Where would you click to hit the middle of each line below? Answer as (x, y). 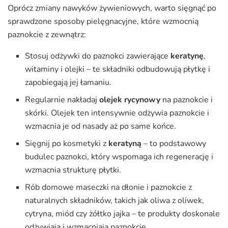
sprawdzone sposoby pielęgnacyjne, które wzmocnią (103, 22)
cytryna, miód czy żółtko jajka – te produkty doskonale (123, 214)
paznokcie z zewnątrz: (47, 35)
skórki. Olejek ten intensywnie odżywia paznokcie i (117, 113)
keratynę (187, 56)
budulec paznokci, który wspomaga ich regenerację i (119, 157)
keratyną (125, 144)
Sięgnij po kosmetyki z (67, 144)
